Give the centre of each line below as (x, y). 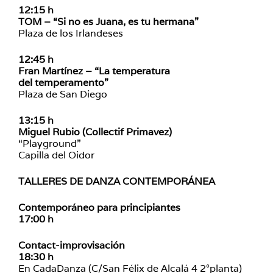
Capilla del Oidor (56, 155)
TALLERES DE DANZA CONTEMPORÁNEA (117, 181)
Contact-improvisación (72, 245)
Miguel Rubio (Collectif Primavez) (95, 132)
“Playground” (50, 144)
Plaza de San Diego (63, 94)
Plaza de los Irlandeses (71, 33)
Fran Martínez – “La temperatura (94, 71)
